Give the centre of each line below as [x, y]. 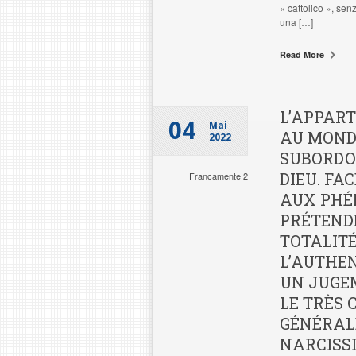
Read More [303, 54]
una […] [296, 22]
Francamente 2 [219, 176]
